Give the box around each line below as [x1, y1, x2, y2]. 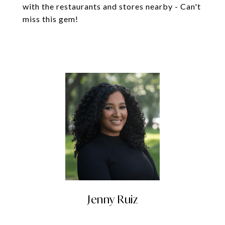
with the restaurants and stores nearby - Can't [23, 2, 201, 11]
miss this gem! [23, 14, 78, 24]
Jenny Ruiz [87, 192, 138, 206]
